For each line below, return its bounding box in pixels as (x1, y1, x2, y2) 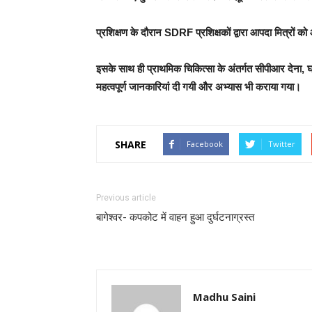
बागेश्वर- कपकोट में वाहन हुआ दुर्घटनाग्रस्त (96, 211, 254, 224)
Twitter (268, 139, 295, 149)
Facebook (187, 139, 223, 149)
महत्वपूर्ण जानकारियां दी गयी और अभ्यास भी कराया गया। (96, 81, 301, 93)
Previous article (96, 193, 156, 203)
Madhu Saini (193, 290, 256, 304)
